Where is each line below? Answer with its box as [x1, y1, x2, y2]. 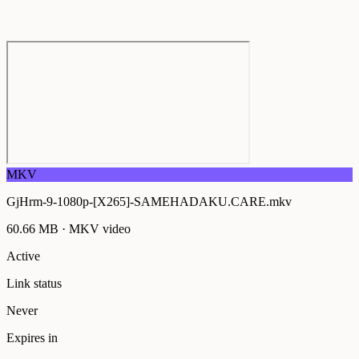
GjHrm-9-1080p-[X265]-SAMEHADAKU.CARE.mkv [6, 195, 292, 208]
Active [6, 249, 40, 263]
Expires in [6, 331, 58, 345]
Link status [6, 276, 62, 290]
